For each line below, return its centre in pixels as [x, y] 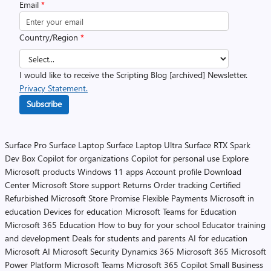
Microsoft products [40, 171]
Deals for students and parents [129, 238]
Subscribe [44, 104]
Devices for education [83, 211]
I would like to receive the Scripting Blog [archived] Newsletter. [133, 75]
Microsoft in [232, 198]
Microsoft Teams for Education [181, 211]
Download [223, 171]
